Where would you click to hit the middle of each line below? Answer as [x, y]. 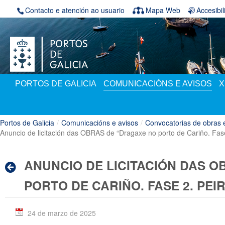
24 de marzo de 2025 [62, 213]
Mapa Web [163, 10]
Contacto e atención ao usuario [75, 10]
